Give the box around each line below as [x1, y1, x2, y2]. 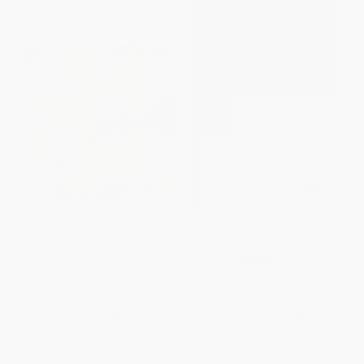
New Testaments [225, 236, 304, 249]
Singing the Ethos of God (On [31, 220, 168, 233]
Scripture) [76, 251, 123, 264]
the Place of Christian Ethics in [29, 236, 170, 249]
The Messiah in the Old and [201, 220, 327, 233]
